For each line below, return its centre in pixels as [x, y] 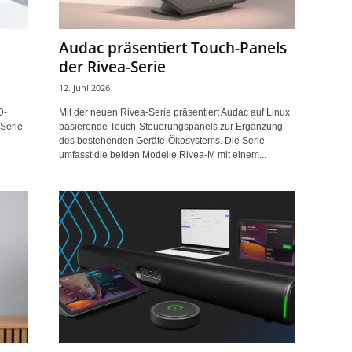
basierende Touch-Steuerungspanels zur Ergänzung [170, 126]
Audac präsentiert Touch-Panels [172, 48]
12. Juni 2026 [84, 88]
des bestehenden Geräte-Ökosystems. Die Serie [161, 141]
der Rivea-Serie [112, 67]
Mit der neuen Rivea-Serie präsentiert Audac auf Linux [174, 112]
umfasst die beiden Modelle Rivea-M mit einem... [162, 155]
